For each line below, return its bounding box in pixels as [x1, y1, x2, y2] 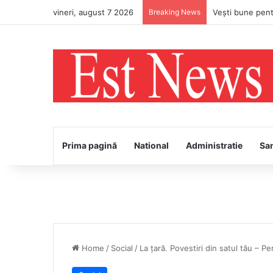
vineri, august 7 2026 [53, 7, 133, 17]
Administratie [186, 140, 243, 151]
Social [111, 243, 133, 253]
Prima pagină [62, 140, 117, 151]
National [134, 140, 169, 151]
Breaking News [149, 7, 200, 16]
